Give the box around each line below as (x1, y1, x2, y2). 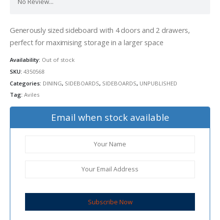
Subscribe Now (87, 197, 133, 206)
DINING (43, 79, 62, 87)
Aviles (24, 91, 39, 99)
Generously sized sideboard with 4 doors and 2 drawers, (10, 25, 190, 35)
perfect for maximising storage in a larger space (10, 37, 164, 47)
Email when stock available (51, 110, 169, 123)
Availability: (10, 56, 42, 64)
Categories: (10, 79, 43, 87)
